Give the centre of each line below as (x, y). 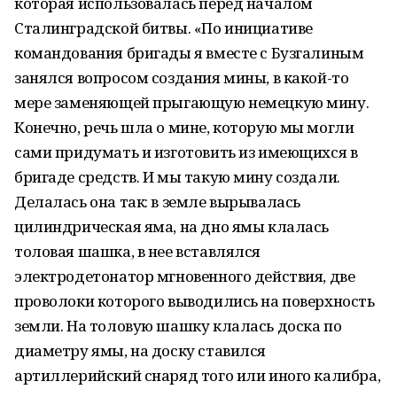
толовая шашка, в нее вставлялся (137, 251)
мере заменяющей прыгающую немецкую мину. (192, 102)
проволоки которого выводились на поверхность (195, 301)
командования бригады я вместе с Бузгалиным (189, 53)
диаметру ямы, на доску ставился (140, 350)
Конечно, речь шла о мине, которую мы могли (184, 127)
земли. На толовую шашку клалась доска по (178, 326)
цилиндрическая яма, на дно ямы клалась (172, 226)
